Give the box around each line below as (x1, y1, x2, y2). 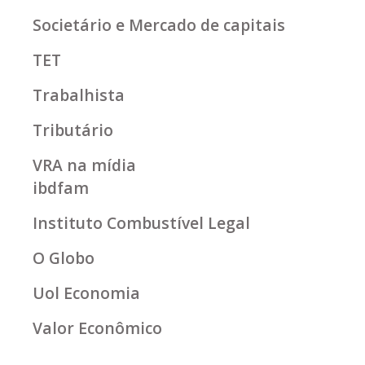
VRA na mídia (33, 154, 136, 177)
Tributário (33, 119, 113, 142)
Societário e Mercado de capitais (33, 14, 285, 37)
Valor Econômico (33, 317, 162, 340)
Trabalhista (33, 84, 125, 107)
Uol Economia (33, 282, 140, 305)
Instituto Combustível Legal (33, 212, 250, 235)
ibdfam (33, 177, 89, 200)
